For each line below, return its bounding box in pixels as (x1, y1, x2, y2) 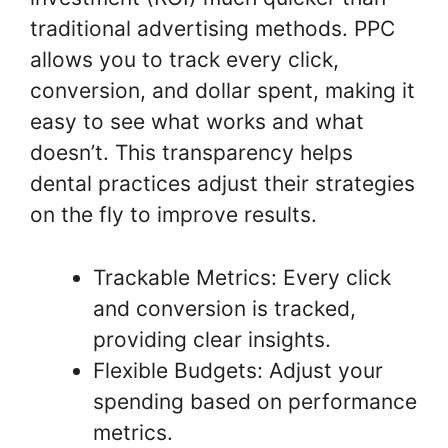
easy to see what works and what (30, 109, 364, 135)
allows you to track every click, (30, 47, 339, 73)
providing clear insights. (93, 326, 331, 352)
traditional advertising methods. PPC (30, 16, 395, 42)
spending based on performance (93, 388, 417, 414)
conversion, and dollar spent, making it (30, 78, 415, 104)
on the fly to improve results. (30, 202, 317, 228)
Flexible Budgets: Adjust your (93, 357, 383, 383)
